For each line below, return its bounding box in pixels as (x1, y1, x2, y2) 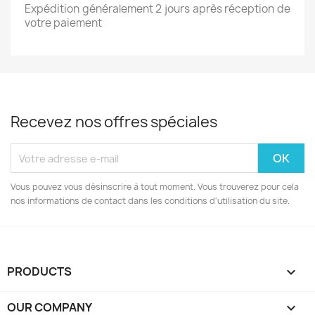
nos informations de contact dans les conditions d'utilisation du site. (11, 195, 290, 207)
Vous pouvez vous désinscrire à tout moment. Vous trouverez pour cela (11, 181, 299, 193)
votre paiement (25, 15, 102, 30)
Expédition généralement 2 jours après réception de (25, 1, 290, 16)
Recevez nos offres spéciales (11, 112, 217, 132)
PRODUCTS (7, 264, 72, 279)
